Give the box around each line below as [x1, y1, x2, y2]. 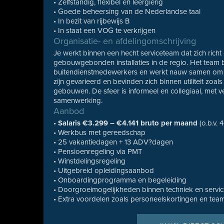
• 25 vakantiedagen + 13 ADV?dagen [53, 137, 173, 146]
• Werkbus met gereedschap [53, 128, 146, 137]
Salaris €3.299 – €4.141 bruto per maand [58, 118, 198, 127]
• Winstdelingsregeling [53, 156, 126, 165]
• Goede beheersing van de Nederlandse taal [53, 7, 201, 16]
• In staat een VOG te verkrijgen [53, 26, 156, 35]
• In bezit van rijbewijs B [53, 16, 130, 25]
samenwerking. [53, 96, 103, 105]
